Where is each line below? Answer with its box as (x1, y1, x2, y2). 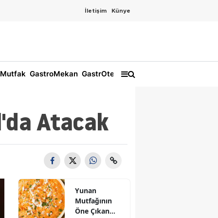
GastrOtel (80, 69, 116, 79)
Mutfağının (75, 196, 112, 205)
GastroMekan (28, 69, 78, 79)
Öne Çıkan (75, 206, 110, 216)
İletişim (85, 8, 107, 14)
